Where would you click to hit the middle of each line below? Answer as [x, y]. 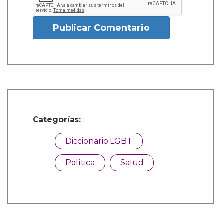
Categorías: [57, 119]
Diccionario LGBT [99, 141]
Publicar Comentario [101, 27]
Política [80, 162]
